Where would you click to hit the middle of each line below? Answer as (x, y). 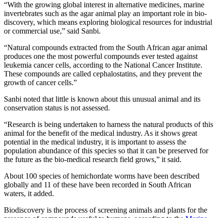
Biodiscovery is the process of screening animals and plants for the (106, 210)
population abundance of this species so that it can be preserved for (106, 151)
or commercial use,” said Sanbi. (53, 31)
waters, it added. (29, 194)
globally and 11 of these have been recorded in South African (98, 185)
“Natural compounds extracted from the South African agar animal (106, 48)
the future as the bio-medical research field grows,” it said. (93, 160)
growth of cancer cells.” (40, 83)
